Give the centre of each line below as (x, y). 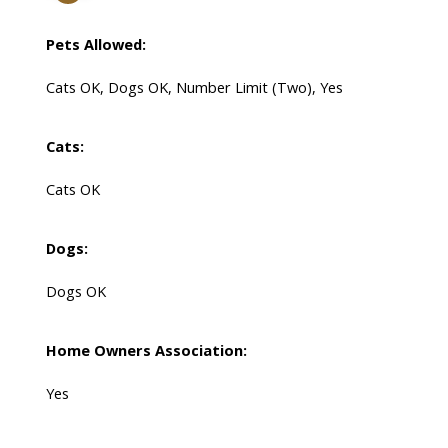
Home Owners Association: (146, 350)
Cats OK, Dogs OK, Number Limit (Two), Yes (194, 87)
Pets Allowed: (95, 44)
